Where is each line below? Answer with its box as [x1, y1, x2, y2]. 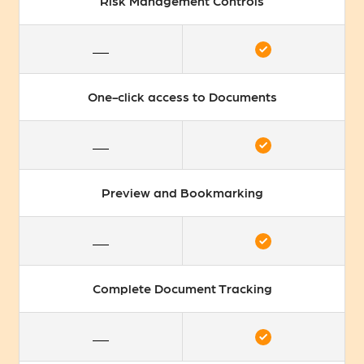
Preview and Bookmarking [101, 184, 263, 201]
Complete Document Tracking [92, 280, 272, 297]
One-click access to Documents [87, 89, 277, 105]
